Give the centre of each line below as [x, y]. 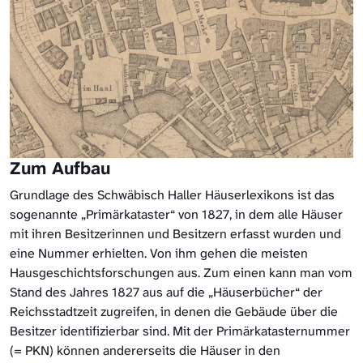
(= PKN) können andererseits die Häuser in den [145, 351]
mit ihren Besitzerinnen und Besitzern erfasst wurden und [175, 234]
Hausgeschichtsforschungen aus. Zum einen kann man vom [181, 273]
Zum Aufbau [63, 169]
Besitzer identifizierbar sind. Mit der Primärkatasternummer [180, 331]
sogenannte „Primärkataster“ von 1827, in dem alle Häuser [176, 215]
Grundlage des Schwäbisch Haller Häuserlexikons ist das [172, 195]
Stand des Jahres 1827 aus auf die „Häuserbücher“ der [166, 293]
